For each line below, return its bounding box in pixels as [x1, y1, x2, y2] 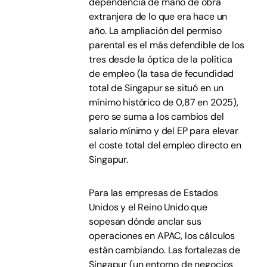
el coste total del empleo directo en [89, 139, 241, 151]
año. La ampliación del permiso [89, 24, 222, 37]
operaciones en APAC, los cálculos [89, 229, 235, 242]
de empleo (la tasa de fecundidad [89, 67, 234, 80]
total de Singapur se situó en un [89, 82, 224, 94]
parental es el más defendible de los [89, 39, 244, 51]
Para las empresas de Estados [89, 187, 218, 199]
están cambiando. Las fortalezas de [89, 244, 240, 256]
